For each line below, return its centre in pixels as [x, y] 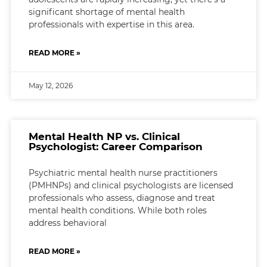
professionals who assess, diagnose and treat [122, 198]
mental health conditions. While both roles [117, 210]
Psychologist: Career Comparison [115, 146]
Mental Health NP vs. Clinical [104, 136]
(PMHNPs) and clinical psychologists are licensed [131, 185]
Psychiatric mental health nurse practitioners [123, 173]
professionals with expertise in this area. [111, 24]
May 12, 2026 [50, 85]
